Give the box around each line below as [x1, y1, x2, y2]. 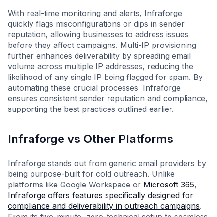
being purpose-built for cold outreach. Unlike [8, 169, 175, 179]
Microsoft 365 [143, 180, 194, 189]
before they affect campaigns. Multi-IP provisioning [8, 40, 196, 50]
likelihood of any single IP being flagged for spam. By [8, 72, 203, 82]
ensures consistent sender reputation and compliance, [8, 93, 208, 103]
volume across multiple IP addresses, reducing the [8, 62, 193, 71]
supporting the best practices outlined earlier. [8, 104, 174, 114]
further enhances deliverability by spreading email [8, 51, 191, 61]
